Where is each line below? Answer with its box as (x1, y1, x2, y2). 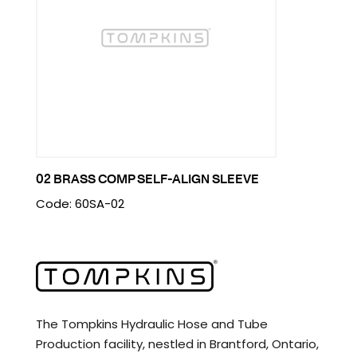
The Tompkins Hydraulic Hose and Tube (35, 316, 268, 333)
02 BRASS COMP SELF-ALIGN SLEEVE (35, 170, 259, 188)
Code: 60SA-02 (35, 195, 124, 213)
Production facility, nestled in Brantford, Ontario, (35, 335, 319, 353)
